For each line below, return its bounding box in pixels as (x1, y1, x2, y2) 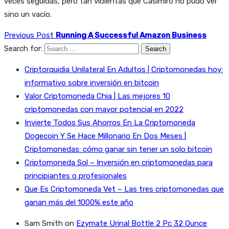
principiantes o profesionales (25, 171, 127, 180)
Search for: (4, 43, 42, 53)
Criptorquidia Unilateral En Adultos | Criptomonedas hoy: (25, 64, 223, 74)
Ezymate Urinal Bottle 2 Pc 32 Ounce (76, 218, 207, 228)
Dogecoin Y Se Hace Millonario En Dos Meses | (25, 131, 186, 141)
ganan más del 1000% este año (25, 197, 133, 207)
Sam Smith (25, 218, 63, 228)
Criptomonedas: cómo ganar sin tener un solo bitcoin (25, 144, 212, 154)
